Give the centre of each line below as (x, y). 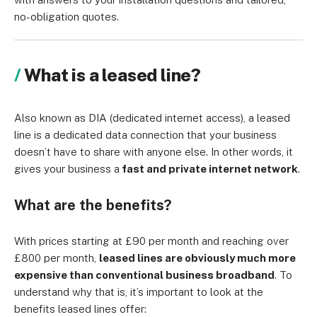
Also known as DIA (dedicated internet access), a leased (152, 118)
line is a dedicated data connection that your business (145, 135)
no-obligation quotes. (67, 17)
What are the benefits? (93, 205)
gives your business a (67, 169)
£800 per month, (57, 258)
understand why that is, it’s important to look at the (139, 292)
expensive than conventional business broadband (144, 275)
